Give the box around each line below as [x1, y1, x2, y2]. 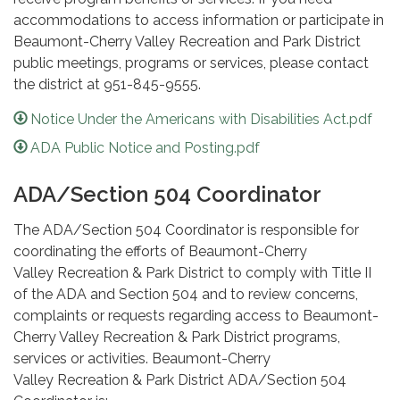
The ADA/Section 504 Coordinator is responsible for [13, 221, 359, 239]
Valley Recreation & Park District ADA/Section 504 [13, 371, 346, 389]
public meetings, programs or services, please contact [13, 54, 369, 72]
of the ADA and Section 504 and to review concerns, [13, 286, 358, 304]
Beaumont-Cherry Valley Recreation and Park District [13, 33, 361, 51]
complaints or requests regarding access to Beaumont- [13, 307, 379, 325]
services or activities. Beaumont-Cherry [13, 350, 271, 368]
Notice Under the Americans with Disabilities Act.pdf [30, 111, 373, 129]
